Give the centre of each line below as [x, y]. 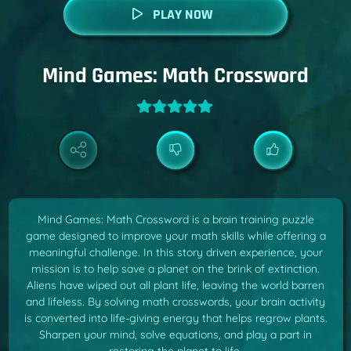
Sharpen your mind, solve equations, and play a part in [175, 335]
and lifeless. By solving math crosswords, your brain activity [175, 302]
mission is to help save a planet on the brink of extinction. [175, 269]
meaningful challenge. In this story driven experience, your [175, 253]
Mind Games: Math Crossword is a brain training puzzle [175, 220]
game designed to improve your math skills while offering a [175, 236]
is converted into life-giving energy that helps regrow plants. [175, 318]
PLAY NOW [183, 14]
